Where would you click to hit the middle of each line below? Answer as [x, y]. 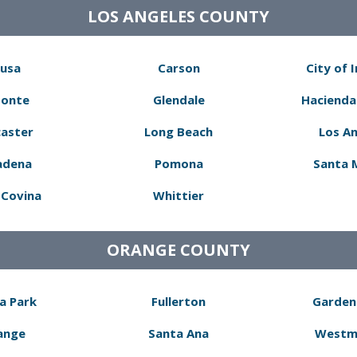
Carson [178, 68]
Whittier [178, 195]
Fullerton [178, 301]
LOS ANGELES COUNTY [178, 16]
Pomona [178, 163]
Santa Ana [178, 333]
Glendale [178, 100]
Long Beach [178, 131]
